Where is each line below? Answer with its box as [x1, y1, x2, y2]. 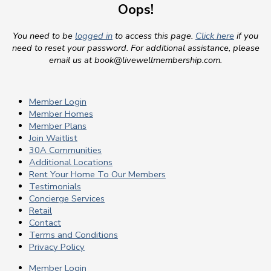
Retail [29, 204, 52, 217]
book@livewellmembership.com [94, 54, 220, 67]
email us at [49, 54, 94, 67]
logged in [75, 30, 113, 42]
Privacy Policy [29, 241, 85, 253]
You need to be [13, 30, 75, 42]
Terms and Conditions [29, 229, 118, 241]
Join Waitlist [29, 132, 77, 145]
